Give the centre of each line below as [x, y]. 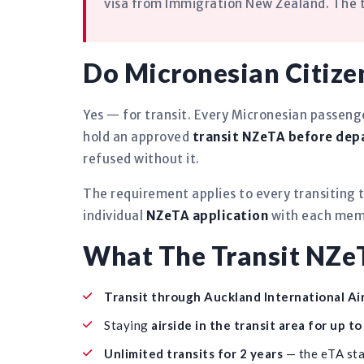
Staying [128, 325]
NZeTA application [207, 216]
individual [115, 216]
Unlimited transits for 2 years [193, 353]
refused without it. [141, 159]
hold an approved [138, 137]
